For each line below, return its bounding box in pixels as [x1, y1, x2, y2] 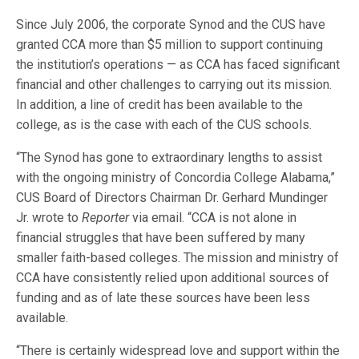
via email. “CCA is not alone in [129, 209, 297, 225]
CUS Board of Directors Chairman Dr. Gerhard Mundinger [16, 189, 329, 205]
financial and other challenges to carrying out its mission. [16, 76, 333, 92]
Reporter [82, 209, 130, 225]
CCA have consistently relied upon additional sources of [16, 269, 330, 285]
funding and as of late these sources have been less [16, 289, 311, 305]
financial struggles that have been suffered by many [16, 229, 306, 245]
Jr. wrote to [16, 209, 83, 225]
